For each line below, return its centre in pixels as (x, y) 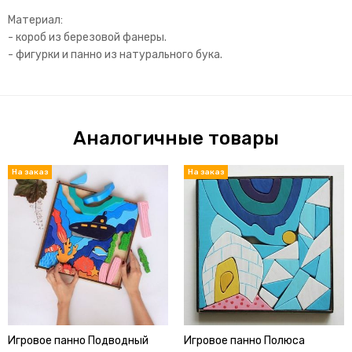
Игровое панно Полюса (244, 341)
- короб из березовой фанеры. (87, 38)
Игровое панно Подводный (78, 341)
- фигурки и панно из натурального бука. (115, 55)
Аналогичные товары (176, 139)
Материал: (35, 20)
